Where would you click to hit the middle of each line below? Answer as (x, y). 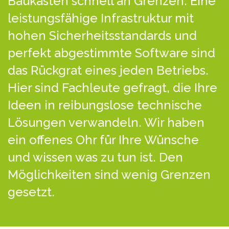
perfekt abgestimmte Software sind (111, 53)
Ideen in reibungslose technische (105, 105)
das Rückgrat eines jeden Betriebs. (108, 71)
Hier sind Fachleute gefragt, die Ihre (112, 88)
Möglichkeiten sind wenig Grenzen (109, 175)
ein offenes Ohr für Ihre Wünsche (103, 140)
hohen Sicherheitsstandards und (102, 36)
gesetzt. (31, 192)
